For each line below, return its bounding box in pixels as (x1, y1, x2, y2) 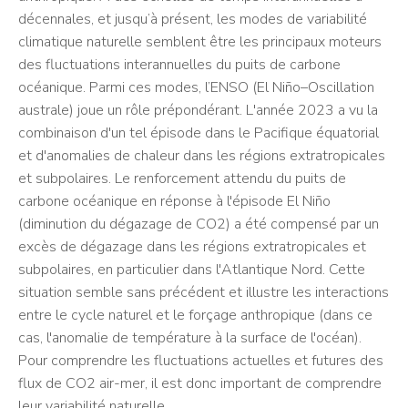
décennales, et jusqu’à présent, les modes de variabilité (18, 9, 367, 29)
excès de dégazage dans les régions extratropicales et (18, 237, 366, 257)
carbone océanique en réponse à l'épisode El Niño (18, 191, 331, 211)
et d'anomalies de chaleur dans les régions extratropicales (18, 146, 385, 166)
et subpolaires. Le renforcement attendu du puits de (18, 168, 346, 189)
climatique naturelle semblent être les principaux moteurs (18, 32, 382, 52)
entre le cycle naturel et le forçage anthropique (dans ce (18, 305, 372, 325)
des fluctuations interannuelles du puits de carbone (18, 55, 341, 75)
